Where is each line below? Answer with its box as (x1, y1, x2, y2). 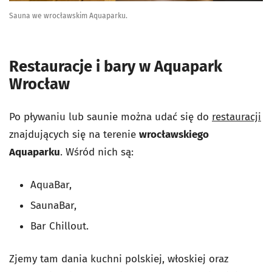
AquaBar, (30, 178, 72, 192)
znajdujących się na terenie (9, 128, 139, 141)
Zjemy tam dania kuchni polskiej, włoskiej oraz (9, 253, 228, 266)
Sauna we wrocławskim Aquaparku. (9, 12, 127, 21)
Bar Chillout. (30, 220, 89, 233)
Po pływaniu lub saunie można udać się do (9, 110, 212, 124)
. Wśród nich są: (60, 146, 134, 159)
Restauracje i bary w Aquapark (9, 57, 222, 76)
